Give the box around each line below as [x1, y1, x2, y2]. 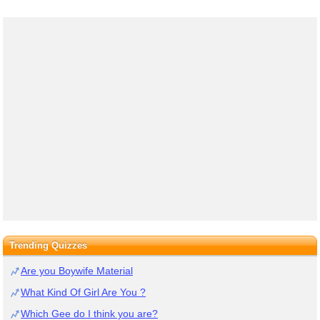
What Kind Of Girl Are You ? [21, 286, 146, 298]
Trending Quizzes [9, 239, 87, 251]
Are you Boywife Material [21, 264, 133, 276]
